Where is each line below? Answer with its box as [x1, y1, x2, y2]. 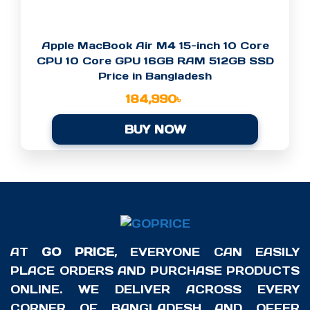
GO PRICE [42, 245, 114, 259]
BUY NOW [124, 122, 186, 137]
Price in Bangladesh [98, 69, 212, 83]
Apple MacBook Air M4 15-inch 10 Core [41, 39, 269, 53]
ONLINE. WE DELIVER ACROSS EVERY [10, 282, 300, 297]
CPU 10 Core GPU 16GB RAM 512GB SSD [36, 54, 274, 68]
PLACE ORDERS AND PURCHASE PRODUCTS [10, 264, 300, 278]
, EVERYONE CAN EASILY [113, 245, 300, 259]
